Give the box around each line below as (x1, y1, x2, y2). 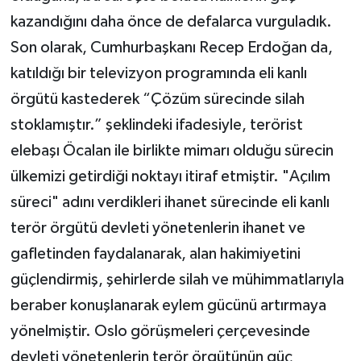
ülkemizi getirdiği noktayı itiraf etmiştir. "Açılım (10, 168, 330, 185)
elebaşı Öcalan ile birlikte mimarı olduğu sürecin (10, 142, 334, 159)
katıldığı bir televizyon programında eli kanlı (10, 64, 307, 81)
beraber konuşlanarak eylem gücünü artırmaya (10, 297, 326, 313)
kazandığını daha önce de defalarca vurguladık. (10, 13, 332, 30)
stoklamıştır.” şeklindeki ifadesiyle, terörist (10, 116, 303, 133)
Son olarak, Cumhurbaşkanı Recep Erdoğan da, (10, 39, 333, 56)
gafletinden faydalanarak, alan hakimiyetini (10, 245, 301, 262)
